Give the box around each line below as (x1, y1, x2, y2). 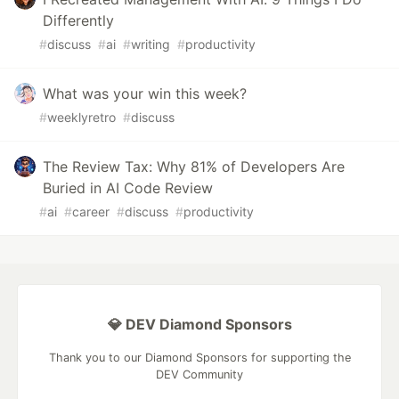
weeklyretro (47, 109, 116, 125)
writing (131, 36, 170, 52)
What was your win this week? (43, 84, 247, 102)
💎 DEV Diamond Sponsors (107, 314, 292, 333)
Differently (43, 11, 114, 29)
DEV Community (156, 367, 243, 381)
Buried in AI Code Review (43, 178, 213, 197)
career (72, 203, 110, 219)
